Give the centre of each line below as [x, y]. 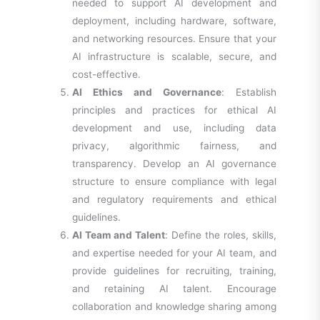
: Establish [249, 92]
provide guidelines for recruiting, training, [175, 270]
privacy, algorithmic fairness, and [175, 145]
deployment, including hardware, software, [175, 20]
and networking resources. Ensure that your [175, 38]
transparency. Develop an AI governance [175, 163]
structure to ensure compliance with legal [175, 181]
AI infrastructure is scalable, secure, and [175, 56]
